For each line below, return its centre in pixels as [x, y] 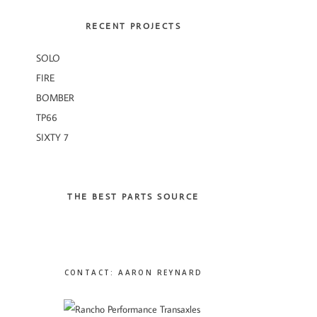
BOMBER [55, 97]
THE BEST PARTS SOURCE [133, 196]
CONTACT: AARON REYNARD [133, 272]
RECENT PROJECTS [133, 26]
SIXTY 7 [52, 137]
